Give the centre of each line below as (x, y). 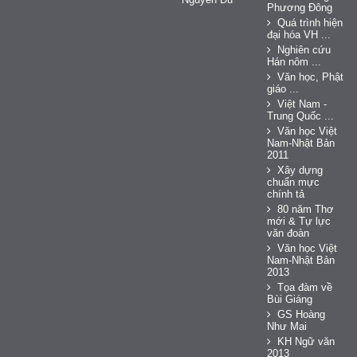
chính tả (286, 194)
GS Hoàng (302, 314)
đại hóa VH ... (299, 34)
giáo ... (283, 88)
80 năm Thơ (306, 209)
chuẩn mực (294, 182)
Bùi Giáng (290, 299)
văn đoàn (288, 233)
